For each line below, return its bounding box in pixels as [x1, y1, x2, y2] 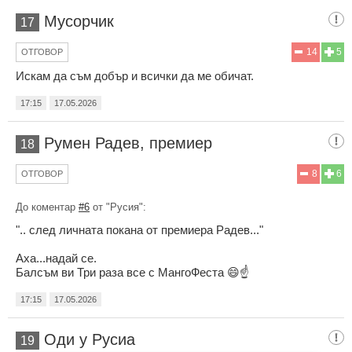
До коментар [16, 200, 79, 213]
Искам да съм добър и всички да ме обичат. [16, 68, 254, 82]
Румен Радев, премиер [44, 134, 212, 152]
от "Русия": [90, 200, 146, 213]
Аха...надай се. [16, 251, 97, 265]
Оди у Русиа [44, 330, 135, 348]
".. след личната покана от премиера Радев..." [16, 222, 263, 236]
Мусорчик [44, 12, 114, 30]
